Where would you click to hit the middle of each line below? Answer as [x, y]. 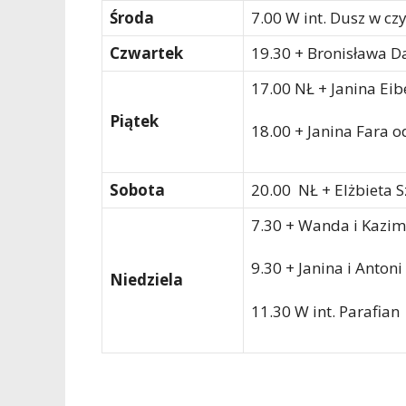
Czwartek [146, 53]
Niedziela [146, 279]
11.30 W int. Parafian [325, 311]
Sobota [137, 189]
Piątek [134, 121]
